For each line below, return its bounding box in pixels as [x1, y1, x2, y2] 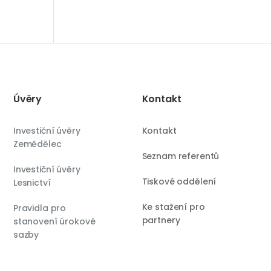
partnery [142, 214, 180, 226]
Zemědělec [13, 137, 62, 150]
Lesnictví [13, 176, 51, 189]
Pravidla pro [13, 201, 67, 214]
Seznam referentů [142, 149, 220, 162]
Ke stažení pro [142, 200, 205, 213]
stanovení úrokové [13, 215, 96, 227]
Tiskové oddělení [142, 175, 217, 188]
